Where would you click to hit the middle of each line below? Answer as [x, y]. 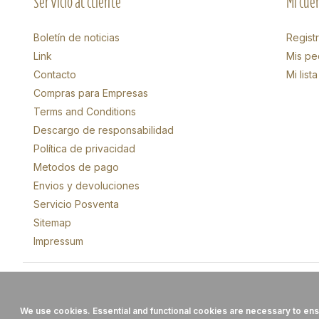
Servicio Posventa [76, 204]
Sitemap [52, 223]
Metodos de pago [76, 167]
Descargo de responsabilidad [104, 130]
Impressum [58, 241]
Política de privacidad [84, 149]
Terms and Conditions [85, 112]
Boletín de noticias [77, 38]
